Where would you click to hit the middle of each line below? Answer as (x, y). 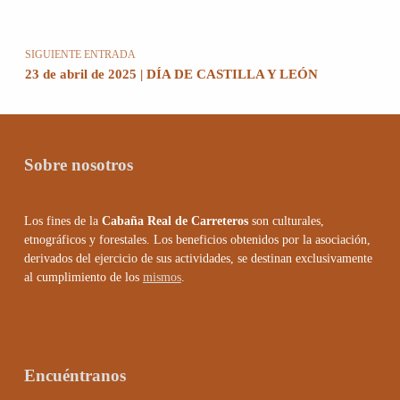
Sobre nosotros (78, 164)
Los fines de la (62, 221)
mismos (162, 278)
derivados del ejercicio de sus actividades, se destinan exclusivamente (198, 259)
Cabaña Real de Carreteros (175, 221)
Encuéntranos (75, 375)
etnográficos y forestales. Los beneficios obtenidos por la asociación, (197, 240)
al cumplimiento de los (83, 278)
